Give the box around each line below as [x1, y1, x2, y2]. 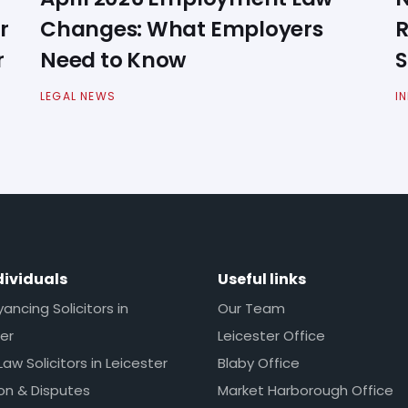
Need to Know [40, 45, 187, 75]
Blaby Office [218, 352, 300, 372]
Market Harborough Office [218, 380, 393, 400]
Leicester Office [218, 325, 325, 345]
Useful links [218, 269, 306, 291]
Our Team [218, 298, 285, 318]
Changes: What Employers [40, 14, 323, 44]
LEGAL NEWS [40, 88, 116, 105]
